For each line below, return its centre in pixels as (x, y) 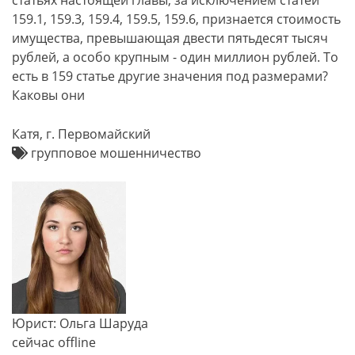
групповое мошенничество (115, 153)
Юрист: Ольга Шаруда (80, 323)
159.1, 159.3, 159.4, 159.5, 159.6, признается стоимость (176, 19)
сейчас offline (54, 342)
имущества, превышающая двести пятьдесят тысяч (170, 38)
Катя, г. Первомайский (81, 134)
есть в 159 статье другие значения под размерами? (170, 76)
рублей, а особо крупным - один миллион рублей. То (175, 57)
